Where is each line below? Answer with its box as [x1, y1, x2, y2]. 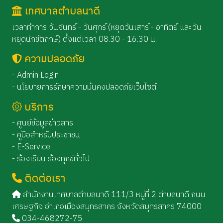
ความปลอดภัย [24, 51, 85, 68]
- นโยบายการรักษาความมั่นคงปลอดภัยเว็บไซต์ [12, 80, 156, 94]
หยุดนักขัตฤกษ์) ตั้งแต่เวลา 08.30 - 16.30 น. [12, 32, 157, 46]
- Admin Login [12, 68, 59, 82]
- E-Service [12, 140, 50, 154]
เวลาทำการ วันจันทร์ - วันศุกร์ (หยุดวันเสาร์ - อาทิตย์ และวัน [12, 20, 202, 34]
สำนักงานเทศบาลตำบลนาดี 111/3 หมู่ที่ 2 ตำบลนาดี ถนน [21, 188, 206, 202]
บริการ [24, 99, 53, 116]
